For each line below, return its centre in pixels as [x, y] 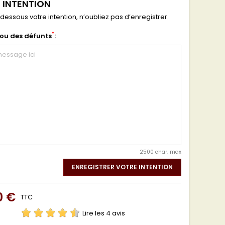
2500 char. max [160, 152]
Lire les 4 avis [104, 213]
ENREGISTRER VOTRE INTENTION [122, 167]
